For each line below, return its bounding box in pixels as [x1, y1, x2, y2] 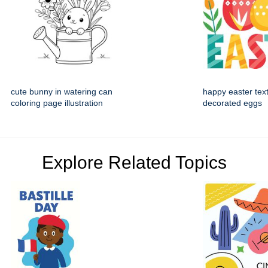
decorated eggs [203, 98, 262, 108]
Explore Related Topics [41, 153, 227, 173]
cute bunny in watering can [11, 87, 112, 97]
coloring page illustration [11, 98, 103, 108]
